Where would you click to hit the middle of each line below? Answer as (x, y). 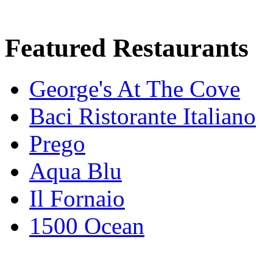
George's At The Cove (135, 88)
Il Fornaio (77, 198)
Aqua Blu (76, 171)
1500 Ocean (87, 225)
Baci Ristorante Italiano (143, 116)
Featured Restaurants (127, 48)
